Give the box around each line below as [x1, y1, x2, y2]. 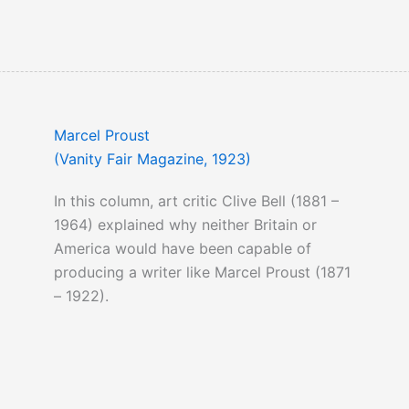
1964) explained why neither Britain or [53, 215, 317, 235]
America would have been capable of [53, 239, 311, 258]
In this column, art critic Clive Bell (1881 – [53, 192, 339, 211]
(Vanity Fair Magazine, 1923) [53, 150, 251, 169]
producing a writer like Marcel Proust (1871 [53, 263, 351, 282]
